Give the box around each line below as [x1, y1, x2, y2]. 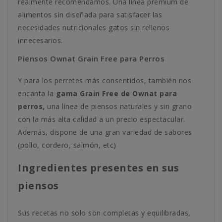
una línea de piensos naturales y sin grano [45, 102, 192, 111]
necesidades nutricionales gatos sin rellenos [18, 23, 169, 32]
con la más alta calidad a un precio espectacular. [18, 114, 185, 124]
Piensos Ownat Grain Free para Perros [18, 54, 165, 63]
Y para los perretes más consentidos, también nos [18, 76, 191, 85]
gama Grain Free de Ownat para [55, 89, 177, 98]
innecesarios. [18, 36, 63, 45]
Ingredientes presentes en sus [18, 161, 179, 174]
